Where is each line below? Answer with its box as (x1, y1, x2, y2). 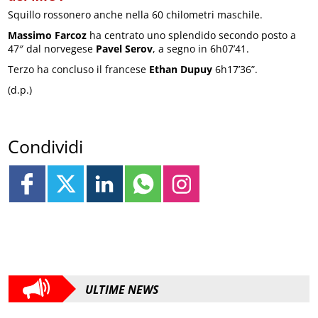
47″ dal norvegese (8, 42, 97, 55)
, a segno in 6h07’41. (153, 42, 250, 55)
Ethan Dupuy (149, 62, 213, 76)
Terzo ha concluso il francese (8, 62, 150, 76)
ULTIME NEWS (85, 281, 159, 297)
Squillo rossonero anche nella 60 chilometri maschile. (8, 8, 263, 21)
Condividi (8, 134, 84, 159)
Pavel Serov (96, 42, 153, 55)
